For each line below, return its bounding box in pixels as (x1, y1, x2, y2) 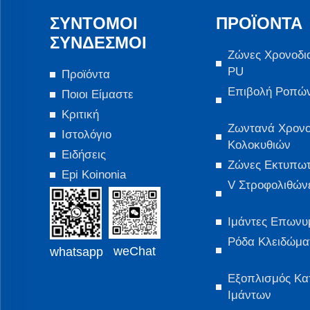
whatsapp (50, 245, 103, 259)
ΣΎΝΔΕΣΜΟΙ (50, 33, 147, 53)
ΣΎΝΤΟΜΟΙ (50, 14, 138, 33)
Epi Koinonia (62, 168, 126, 182)
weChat (113, 244, 156, 259)
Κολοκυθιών (228, 138, 291, 152)
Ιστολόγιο (62, 128, 111, 142)
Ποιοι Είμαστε (62, 88, 134, 102)
